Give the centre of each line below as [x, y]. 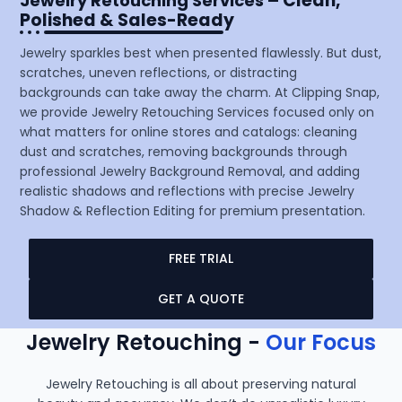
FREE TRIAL [201, 259]
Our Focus [321, 343]
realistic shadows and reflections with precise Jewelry [188, 192]
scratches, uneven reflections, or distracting [159, 73]
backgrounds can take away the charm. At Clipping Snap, [200, 93]
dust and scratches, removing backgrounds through [184, 152]
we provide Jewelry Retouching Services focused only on [197, 113]
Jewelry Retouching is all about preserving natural [201, 385]
